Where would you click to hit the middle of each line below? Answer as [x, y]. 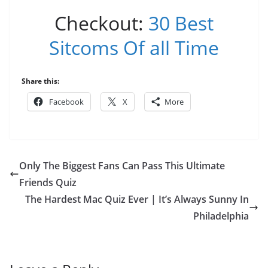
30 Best [181, 23]
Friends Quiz [48, 183]
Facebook [66, 102]
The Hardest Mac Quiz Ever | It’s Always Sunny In [137, 200]
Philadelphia [221, 216]
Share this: [40, 81]
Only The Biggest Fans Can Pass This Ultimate [122, 166]
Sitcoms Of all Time [134, 48]
